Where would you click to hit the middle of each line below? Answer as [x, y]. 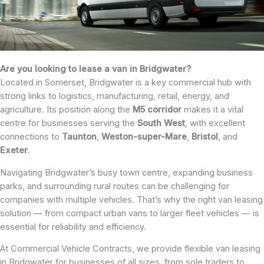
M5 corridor [157, 110]
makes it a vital [212, 110]
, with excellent [215, 123]
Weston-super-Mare [144, 137]
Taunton [79, 137]
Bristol [205, 137]
